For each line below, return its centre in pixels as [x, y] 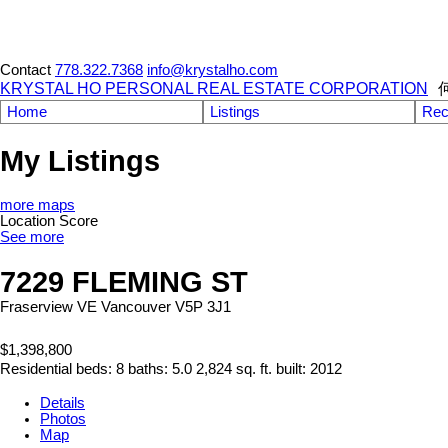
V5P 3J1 [203, 306]
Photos [63, 418]
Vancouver [136, 306]
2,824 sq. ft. [234, 368]
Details [62, 402]
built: [293, 368]
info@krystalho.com [212, 70]
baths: [150, 368]
